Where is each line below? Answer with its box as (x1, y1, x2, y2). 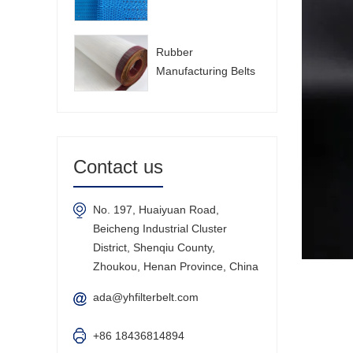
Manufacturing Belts (156, 65, 256, 78)
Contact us (73, 155, 163, 177)
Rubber (156, 46, 194, 59)
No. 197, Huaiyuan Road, (93, 203, 219, 216)
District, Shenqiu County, (93, 240, 215, 254)
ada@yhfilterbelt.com (93, 290, 199, 303)
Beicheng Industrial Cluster (93, 221, 227, 235)
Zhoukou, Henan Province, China (93, 259, 258, 273)
